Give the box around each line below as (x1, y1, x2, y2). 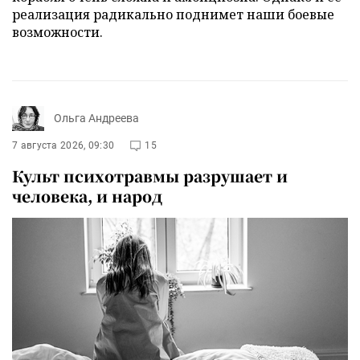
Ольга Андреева (54, 112, 139, 125)
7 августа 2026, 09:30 (12, 139, 115, 151)
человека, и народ (12, 184, 162, 207)
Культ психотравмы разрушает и (12, 164, 288, 186)
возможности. (12, 22, 103, 41)
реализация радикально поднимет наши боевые (12, 5, 334, 23)
